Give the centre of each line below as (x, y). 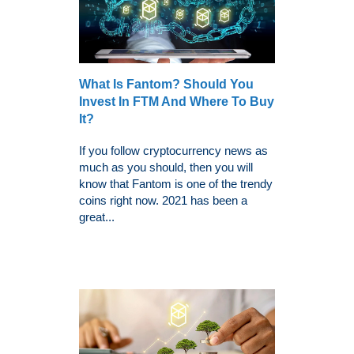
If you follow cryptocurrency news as (173, 150)
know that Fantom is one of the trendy (176, 183)
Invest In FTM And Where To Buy (177, 101)
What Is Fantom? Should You (166, 84)
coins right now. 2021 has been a (163, 200)
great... (97, 217)
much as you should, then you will (166, 167)
